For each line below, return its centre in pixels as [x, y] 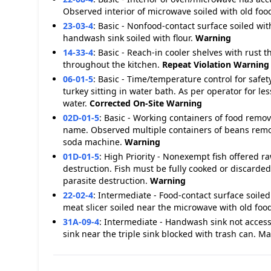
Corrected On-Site [127, 103]
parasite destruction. [106, 181]
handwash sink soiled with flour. [129, 38]
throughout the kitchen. [113, 64]
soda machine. [94, 142]
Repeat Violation [197, 64]
